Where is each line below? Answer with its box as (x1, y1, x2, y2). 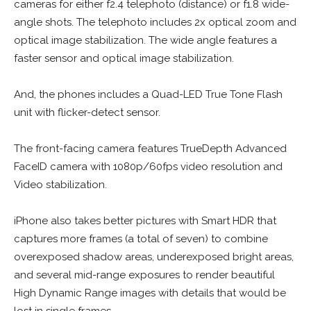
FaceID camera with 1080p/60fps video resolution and (14, 160, 283, 173)
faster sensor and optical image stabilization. (14, 51, 234, 65)
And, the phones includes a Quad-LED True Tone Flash (14, 87, 283, 101)
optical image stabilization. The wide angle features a (14, 33, 277, 47)
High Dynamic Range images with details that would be (14, 286, 286, 299)
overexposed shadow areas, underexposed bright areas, (14, 250, 294, 263)
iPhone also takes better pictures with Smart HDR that (14, 214, 276, 227)
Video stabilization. (14, 178, 107, 191)
